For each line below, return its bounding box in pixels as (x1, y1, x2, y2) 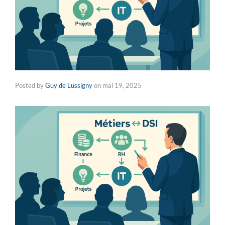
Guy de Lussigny (45, 81, 92, 89)
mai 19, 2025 (102, 81, 142, 89)
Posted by (15, 81, 45, 89)
